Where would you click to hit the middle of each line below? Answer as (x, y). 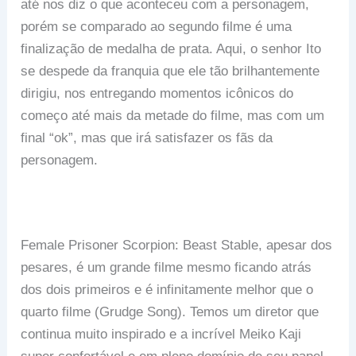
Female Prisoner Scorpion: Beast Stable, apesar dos (177, 246)
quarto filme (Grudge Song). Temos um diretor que (170, 312)
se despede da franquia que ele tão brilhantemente (170, 72)
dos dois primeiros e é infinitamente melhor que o (167, 290)
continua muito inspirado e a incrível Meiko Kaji (161, 335)
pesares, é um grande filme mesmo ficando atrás (166, 268)
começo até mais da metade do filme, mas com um (173, 116)
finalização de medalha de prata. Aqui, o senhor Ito (171, 49)
